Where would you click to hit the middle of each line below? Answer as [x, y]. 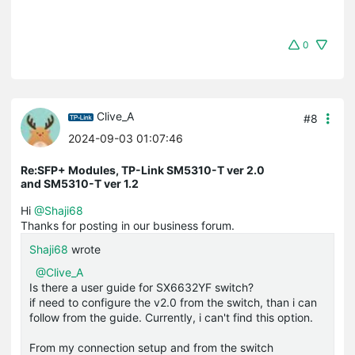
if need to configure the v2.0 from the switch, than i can [173, 302]
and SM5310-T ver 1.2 [80, 183]
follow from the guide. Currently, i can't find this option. [171, 317]
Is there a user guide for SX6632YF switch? [141, 287]
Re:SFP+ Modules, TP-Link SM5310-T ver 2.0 [143, 170]
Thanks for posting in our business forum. [128, 225]
